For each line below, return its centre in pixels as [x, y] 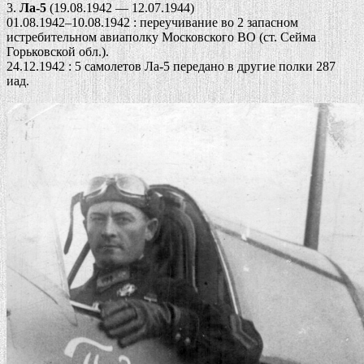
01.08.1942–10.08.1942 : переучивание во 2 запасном [152, 23]
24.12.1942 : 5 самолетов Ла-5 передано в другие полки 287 [171, 67]
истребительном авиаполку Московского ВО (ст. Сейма [161, 37]
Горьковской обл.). [58, 52]
